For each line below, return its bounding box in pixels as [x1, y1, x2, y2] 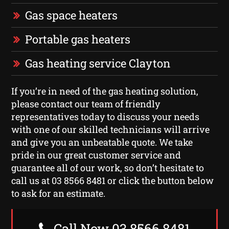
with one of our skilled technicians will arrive [11, 123, 210, 135]
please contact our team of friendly [11, 97, 161, 110]
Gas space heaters [25, 7, 118, 22]
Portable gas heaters [25, 31, 131, 47]
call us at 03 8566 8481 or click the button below [11, 174, 214, 187]
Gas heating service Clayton [25, 55, 171, 71]
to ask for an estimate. [11, 187, 106, 199]
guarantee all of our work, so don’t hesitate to [11, 161, 204, 174]
